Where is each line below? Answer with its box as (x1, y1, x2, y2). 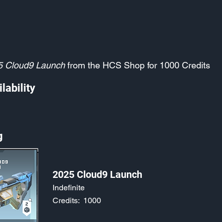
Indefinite (53, 183, 85, 192)
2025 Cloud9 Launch (53, 168, 142, 180)
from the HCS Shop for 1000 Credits (65, 60, 210, 70)
